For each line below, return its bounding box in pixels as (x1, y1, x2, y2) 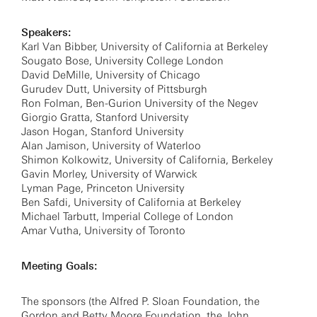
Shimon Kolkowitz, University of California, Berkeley (21, 154, 273, 166)
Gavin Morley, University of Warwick (21, 168, 197, 180)
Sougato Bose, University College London (21, 54, 224, 67)
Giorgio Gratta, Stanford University (21, 111, 189, 124)
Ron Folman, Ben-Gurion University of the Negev (21, 97, 258, 110)
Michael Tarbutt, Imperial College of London (21, 210, 234, 223)
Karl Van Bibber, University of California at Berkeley (21, 40, 268, 53)
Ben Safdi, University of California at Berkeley (21, 196, 241, 209)
